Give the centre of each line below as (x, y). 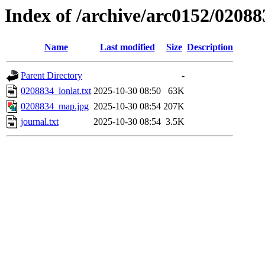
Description (210, 47)
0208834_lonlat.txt (56, 91)
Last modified (127, 47)
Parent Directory (51, 76)
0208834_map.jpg (55, 106)
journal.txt (40, 122)
